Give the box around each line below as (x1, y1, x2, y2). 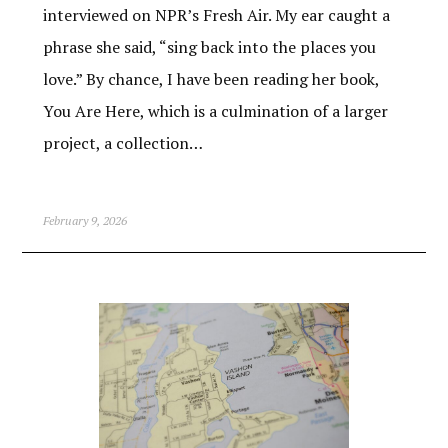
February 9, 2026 (42, 212, 127, 228)
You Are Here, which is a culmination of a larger (42, 99, 388, 122)
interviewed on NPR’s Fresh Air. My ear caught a (42, 3, 390, 26)
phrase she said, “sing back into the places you (42, 35, 376, 58)
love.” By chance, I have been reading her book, (42, 67, 379, 90)
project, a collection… (42, 131, 203, 154)
